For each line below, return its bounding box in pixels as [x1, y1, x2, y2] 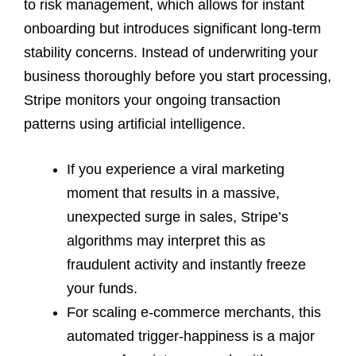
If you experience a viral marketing [67, 161, 284, 177]
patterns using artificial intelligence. [24, 115, 246, 132]
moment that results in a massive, [67, 184, 280, 201]
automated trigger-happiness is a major [67, 327, 315, 344]
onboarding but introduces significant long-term [24, 20, 321, 37]
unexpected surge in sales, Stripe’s [67, 208, 288, 225]
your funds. [67, 280, 137, 296]
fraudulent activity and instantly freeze [67, 256, 306, 273]
